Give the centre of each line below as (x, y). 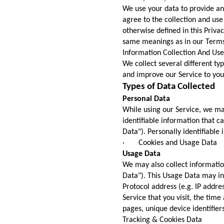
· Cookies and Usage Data (170, 143)
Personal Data (146, 99)
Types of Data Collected (169, 87)
